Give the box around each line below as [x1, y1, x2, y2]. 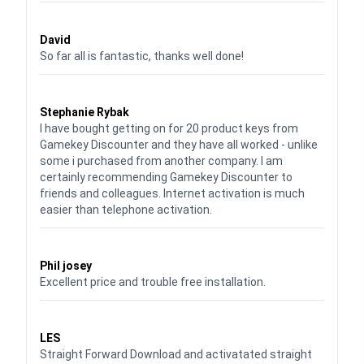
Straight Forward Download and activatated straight [40, 347, 312, 361]
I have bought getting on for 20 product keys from [40, 121, 298, 135]
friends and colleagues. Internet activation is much [40, 186, 305, 200]
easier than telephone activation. [40, 202, 212, 216]
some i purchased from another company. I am [40, 154, 283, 167]
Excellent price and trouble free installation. [40, 275, 266, 288]
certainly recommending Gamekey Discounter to [40, 170, 292, 184]
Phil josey [40, 258, 92, 272]
